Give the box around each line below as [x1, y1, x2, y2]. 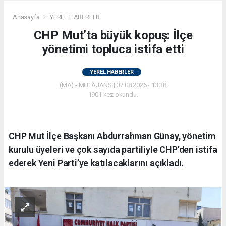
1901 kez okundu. [88, 91, 138, 99]
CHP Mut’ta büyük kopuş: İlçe [33, 28, 193, 43]
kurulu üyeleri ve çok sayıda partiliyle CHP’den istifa [9, 144, 217, 155]
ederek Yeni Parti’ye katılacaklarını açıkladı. [9, 158, 184, 169]
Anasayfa [13, 13, 41, 21]
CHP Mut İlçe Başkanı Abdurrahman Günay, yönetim [9, 131, 215, 142]
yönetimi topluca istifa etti [42, 42, 184, 57]
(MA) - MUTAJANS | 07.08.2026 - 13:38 [59, 81, 167, 89]
